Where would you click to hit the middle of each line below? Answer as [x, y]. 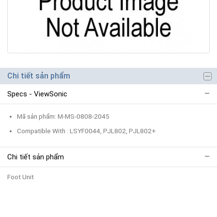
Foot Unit [21, 177]
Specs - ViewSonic [37, 94]
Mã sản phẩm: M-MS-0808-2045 [63, 116]
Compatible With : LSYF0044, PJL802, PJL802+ [86, 131]
